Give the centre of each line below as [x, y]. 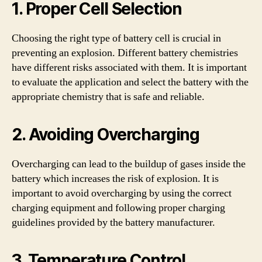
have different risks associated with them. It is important [129, 68]
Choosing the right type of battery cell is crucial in [116, 38]
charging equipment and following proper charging [118, 208]
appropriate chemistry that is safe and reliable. [108, 97]
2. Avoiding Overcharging [106, 135]
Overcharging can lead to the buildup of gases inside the [129, 164]
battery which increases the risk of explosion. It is [115, 179]
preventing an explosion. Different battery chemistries [125, 53]
